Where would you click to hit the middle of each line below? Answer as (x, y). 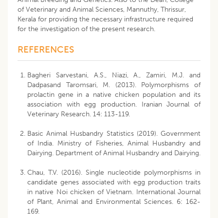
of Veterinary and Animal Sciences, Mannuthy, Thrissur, (102, 9)
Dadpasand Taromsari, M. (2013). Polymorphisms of (114, 85)
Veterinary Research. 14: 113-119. (79, 114)
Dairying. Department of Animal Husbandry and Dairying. (114, 153)
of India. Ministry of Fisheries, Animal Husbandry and (114, 143)
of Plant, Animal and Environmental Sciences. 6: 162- (114, 201)
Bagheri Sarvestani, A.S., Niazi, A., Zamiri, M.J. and (114, 75)
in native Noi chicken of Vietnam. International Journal (114, 192)
